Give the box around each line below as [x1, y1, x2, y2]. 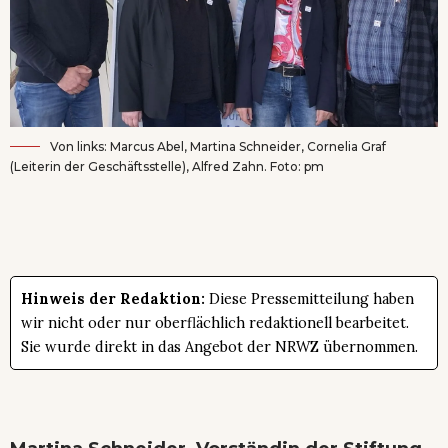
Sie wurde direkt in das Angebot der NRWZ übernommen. [21, 337, 418, 356]
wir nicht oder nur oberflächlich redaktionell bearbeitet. [21, 313, 409, 332]
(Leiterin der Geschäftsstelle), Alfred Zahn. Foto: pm [10, 158, 324, 174]
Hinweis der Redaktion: [21, 289, 205, 308]
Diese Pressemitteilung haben [205, 289, 414, 308]
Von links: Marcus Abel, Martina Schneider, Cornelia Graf [50, 138, 386, 154]
